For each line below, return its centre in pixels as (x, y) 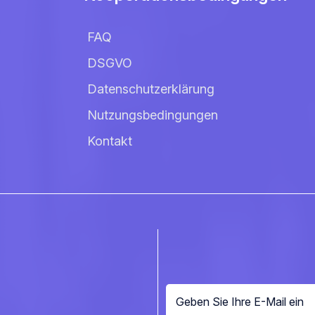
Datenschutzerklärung (151, 89)
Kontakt (110, 141)
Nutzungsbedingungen (153, 115)
